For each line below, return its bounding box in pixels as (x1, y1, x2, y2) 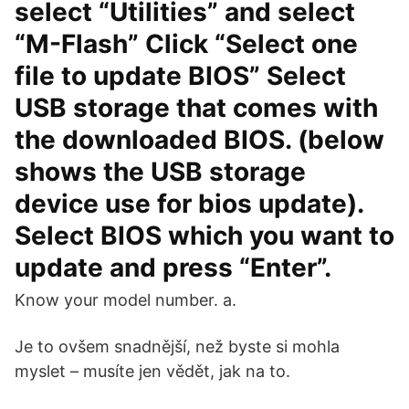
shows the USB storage (15, 156, 306, 187)
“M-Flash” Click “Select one (15, 28, 358, 59)
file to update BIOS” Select (15, 60, 346, 91)
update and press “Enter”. (15, 252, 331, 283)
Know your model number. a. (15, 290, 236, 309)
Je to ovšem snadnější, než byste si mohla (15, 337, 340, 356)
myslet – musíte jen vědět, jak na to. (15, 362, 290, 381)
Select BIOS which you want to (15, 220, 394, 251)
